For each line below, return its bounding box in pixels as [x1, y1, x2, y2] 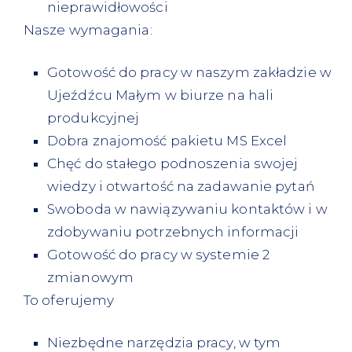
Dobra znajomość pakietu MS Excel [47, 133, 288, 148]
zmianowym [47, 269, 134, 285]
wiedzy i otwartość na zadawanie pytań [47, 178, 314, 194]
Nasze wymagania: [24, 22, 152, 38]
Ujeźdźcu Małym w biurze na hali [47, 87, 274, 103]
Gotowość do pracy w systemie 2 [47, 247, 270, 262]
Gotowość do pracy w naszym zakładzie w [47, 64, 332, 80]
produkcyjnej [47, 110, 140, 126]
